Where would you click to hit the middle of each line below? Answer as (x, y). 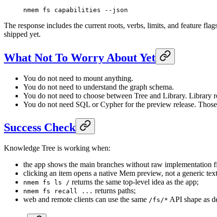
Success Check (40, 128)
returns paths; (114, 191)
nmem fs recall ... (58, 191)
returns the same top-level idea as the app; (134, 182)
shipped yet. (22, 34)
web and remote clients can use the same (86, 200)
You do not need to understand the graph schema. (99, 87)
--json (114, 10)
